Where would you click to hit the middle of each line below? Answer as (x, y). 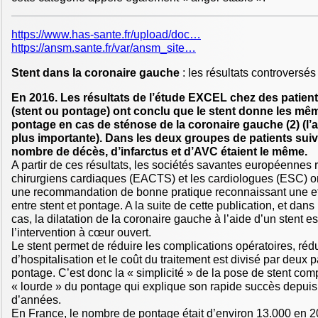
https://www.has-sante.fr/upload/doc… (106, 35)
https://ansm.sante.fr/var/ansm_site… (104, 48)
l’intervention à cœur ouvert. (81, 233)
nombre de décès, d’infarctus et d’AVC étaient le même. (159, 152)
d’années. (36, 300)
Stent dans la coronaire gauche (95, 73)
